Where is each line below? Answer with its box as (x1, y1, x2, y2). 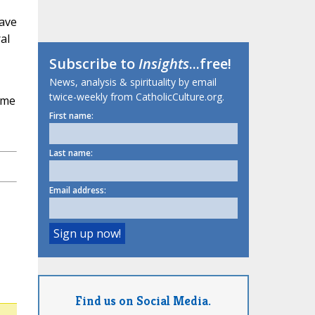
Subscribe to (49, 54, 139, 74)
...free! (188, 54, 231, 74)
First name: (49, 110, 94, 122)
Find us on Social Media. (75, 292, 211, 309)
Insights (138, 54, 189, 74)
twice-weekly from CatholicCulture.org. (49, 90, 224, 104)
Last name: (49, 147, 93, 160)
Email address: (49, 184, 106, 197)
